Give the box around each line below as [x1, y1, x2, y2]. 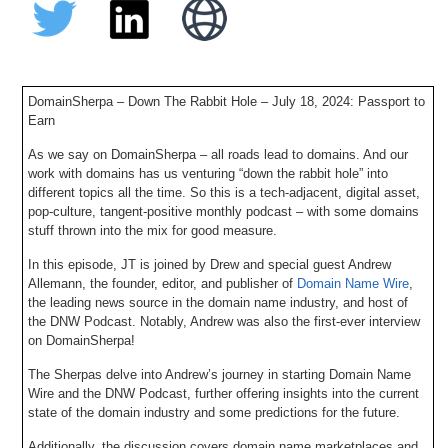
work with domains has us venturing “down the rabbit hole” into [28, 165, 389, 181]
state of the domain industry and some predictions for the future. [28, 404, 401, 420]
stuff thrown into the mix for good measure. [28, 222, 278, 238]
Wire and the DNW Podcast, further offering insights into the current [28, 385, 420, 401]
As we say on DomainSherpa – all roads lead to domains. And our [28, 146, 409, 162]
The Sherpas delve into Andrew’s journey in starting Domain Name [28, 366, 412, 382]
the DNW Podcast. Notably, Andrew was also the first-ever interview [28, 313, 421, 329]
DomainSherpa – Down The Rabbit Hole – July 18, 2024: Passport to [28, 93, 426, 109]
